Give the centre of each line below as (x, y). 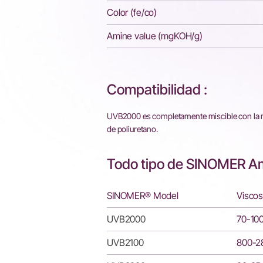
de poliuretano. (132, 129)
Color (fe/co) (132, 12)
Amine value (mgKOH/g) (155, 36)
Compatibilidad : (157, 90)
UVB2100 (126, 242)
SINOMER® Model (143, 195)
